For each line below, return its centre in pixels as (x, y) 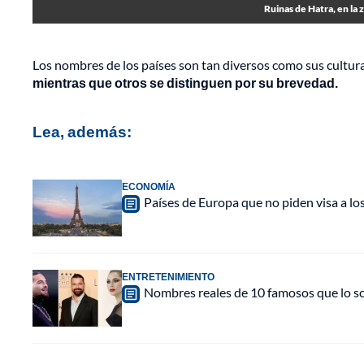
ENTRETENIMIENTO (168, 277)
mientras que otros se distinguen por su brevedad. (185, 83)
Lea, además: (82, 132)
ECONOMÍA (149, 187)
